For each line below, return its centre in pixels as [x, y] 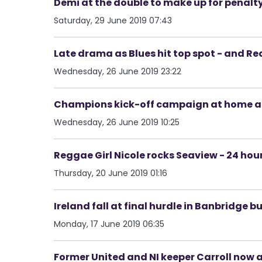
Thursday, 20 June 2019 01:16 [111, 173]
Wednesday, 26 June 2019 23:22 [118, 71]
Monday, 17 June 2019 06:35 [109, 224]
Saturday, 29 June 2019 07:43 [113, 20]
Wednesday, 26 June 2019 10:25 [117, 122]
